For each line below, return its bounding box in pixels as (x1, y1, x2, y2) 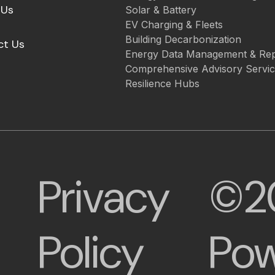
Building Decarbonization (125, 33, 241, 45)
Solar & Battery (125, 4, 196, 16)
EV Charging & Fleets (125, 18, 223, 31)
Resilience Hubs (125, 77, 199, 90)
